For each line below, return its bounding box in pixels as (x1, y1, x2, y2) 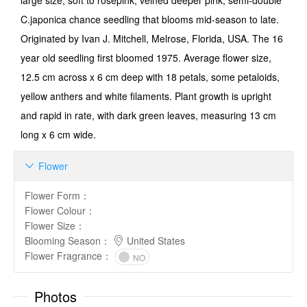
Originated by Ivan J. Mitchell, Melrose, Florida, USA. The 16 (21, 32, 283, 45)
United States (124, 234, 185, 247)
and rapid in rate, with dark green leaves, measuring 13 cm (21, 108, 276, 122)
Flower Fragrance (25, 249, 102, 262)
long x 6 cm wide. (21, 127, 96, 141)
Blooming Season (25, 234, 101, 247)
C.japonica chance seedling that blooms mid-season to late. (21, 12, 279, 26)
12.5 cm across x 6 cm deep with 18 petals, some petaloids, (21, 70, 280, 84)
